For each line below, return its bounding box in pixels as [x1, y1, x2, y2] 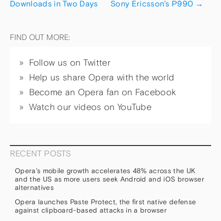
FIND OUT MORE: [10, 32, 70, 42]
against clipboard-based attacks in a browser [15, 206, 167, 214]
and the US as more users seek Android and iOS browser [15, 175, 204, 184]
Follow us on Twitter [29, 57, 110, 69]
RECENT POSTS [10, 148, 71, 159]
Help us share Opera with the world [29, 72, 175, 83]
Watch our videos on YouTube [29, 102, 152, 113]
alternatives [15, 184, 56, 192]
